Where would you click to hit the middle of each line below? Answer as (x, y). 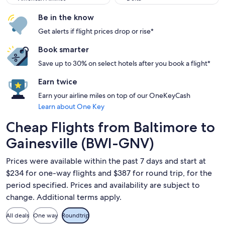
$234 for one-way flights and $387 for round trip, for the (109, 173)
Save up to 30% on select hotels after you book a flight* (124, 63)
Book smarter (64, 49)
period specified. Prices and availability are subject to (103, 185)
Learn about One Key (71, 106)
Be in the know (66, 17)
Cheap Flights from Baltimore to (110, 127)
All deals (18, 215)
